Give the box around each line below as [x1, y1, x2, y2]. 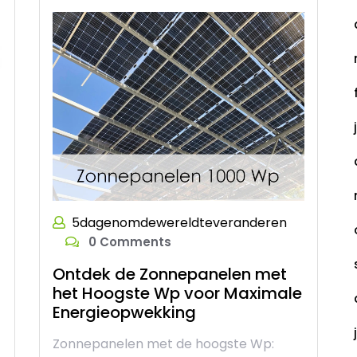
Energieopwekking [53, 301, 196, 324]
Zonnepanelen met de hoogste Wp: [53, 335, 274, 354]
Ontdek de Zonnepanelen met [53, 263, 287, 286]
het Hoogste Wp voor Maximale [53, 282, 302, 305]
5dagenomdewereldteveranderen [72, 214, 287, 233]
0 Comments [85, 233, 171, 251]
